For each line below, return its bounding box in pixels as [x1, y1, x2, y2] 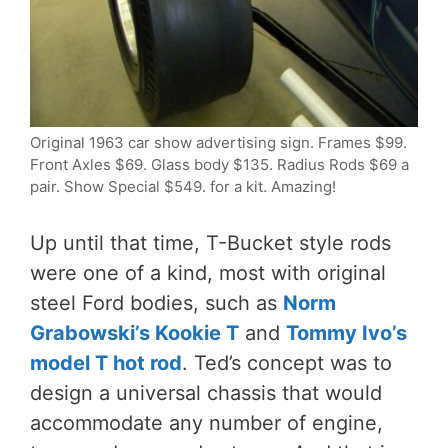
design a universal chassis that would [30, 380, 382, 405]
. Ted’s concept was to [182, 350, 392, 375]
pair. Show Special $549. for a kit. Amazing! [30, 176, 336, 196]
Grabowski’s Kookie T [30, 320, 239, 345]
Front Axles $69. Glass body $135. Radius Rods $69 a [30, 154, 409, 174]
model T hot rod [30, 350, 182, 375]
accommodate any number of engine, [30, 410, 383, 435]
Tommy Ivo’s [286, 320, 407, 345]
